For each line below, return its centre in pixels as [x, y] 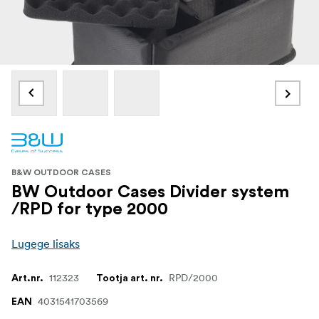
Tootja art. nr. [130, 278]
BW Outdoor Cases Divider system [150, 192]
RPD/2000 [193, 277]
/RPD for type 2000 [90, 209]
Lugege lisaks [46, 243]
